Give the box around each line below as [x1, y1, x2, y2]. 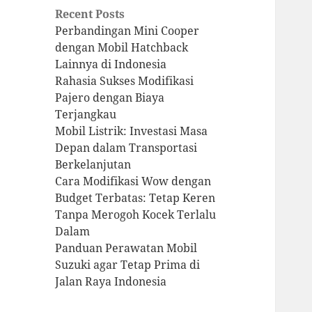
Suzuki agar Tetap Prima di [55, 257, 201, 273]
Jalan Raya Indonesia [55, 274, 167, 290]
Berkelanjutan [55, 157, 132, 173]
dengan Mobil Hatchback [55, 40, 189, 56]
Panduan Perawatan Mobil [55, 240, 198, 256]
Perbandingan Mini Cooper [55, 23, 200, 39]
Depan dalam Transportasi [55, 140, 198, 156]
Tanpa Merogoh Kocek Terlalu [55, 207, 217, 223]
